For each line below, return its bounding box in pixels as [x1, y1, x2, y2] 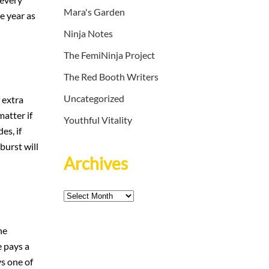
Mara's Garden [64, 6, 125, 18]
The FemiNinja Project [64, 49, 155, 61]
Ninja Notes [64, 28, 113, 40]
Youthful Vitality [64, 114, 132, 126]
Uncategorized [64, 92, 124, 104]
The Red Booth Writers [64, 71, 159, 83]
